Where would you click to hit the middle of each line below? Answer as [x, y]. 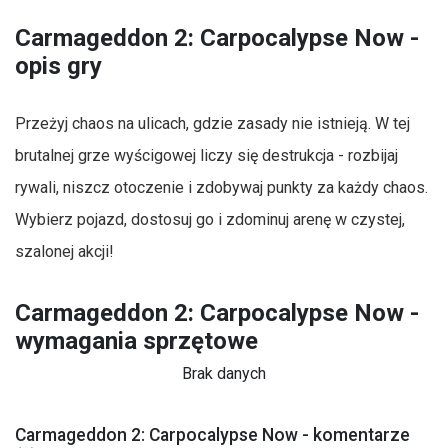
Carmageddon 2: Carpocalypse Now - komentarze [212, 435]
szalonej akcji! [64, 252]
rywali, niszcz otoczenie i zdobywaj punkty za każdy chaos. [221, 188]
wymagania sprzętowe [136, 340]
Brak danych [224, 374]
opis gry [58, 65]
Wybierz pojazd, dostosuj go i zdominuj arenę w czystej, [210, 220]
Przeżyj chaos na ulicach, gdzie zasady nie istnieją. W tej [212, 124]
